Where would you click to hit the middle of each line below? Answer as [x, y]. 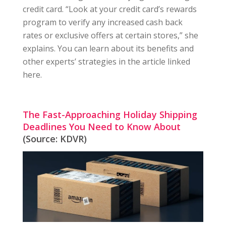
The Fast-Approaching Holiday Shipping [110, 114]
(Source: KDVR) [54, 138]
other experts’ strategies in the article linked [106, 61]
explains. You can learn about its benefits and [108, 48]
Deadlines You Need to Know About [101, 126]
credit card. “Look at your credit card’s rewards [109, 9]
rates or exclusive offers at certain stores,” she [110, 35]
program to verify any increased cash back [102, 22]
